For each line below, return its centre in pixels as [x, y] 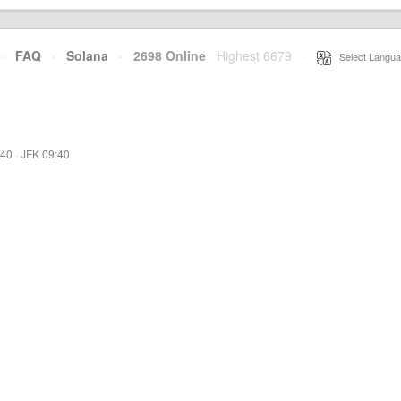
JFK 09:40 [45, 154]
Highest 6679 [254, 55]
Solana [87, 55]
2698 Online [164, 55]
